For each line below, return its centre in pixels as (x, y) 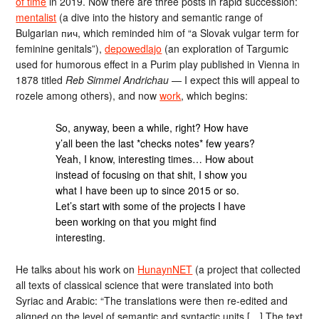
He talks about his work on (77, 269)
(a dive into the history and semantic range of (160, 17)
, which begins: (215, 95)
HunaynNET (165, 269)
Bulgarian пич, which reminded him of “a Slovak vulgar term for (158, 33)
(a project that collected (247, 269)
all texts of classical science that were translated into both (145, 284)
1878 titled (41, 80)
